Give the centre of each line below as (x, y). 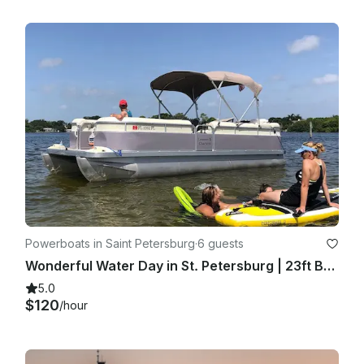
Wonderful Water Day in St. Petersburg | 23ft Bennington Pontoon (329, 265)
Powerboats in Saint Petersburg (110, 243)
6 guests (221, 243)
